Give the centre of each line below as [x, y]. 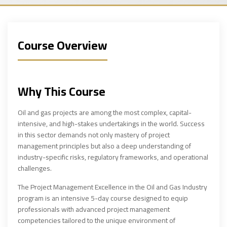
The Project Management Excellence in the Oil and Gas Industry [112, 187]
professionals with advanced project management [94, 209]
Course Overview [63, 45]
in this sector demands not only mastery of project [94, 135]
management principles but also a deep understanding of [104, 146]
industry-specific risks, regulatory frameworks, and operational [113, 157]
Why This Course [62, 91]
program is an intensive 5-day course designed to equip [103, 198]
